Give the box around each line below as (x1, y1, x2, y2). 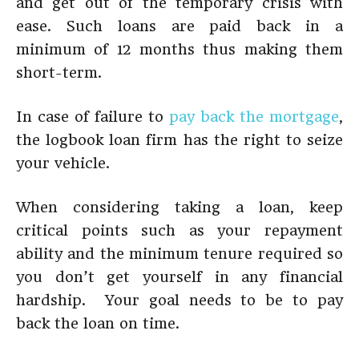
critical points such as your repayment (16, 222, 343, 239)
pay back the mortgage (169, 108, 339, 125)
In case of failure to (16, 108, 169, 125)
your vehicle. (16, 155, 110, 171)
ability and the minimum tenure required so (16, 245, 343, 262)
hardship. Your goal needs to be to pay (16, 292, 343, 309)
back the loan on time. (16, 315, 179, 332)
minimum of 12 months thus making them (16, 41, 343, 58)
